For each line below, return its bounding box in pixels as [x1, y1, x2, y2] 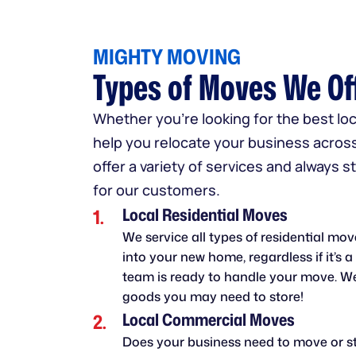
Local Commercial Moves [122, 307, 295, 331]
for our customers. [93, 180, 220, 199]
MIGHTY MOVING [93, 41, 241, 71]
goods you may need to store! [122, 287, 304, 305]
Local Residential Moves [122, 202, 288, 226]
